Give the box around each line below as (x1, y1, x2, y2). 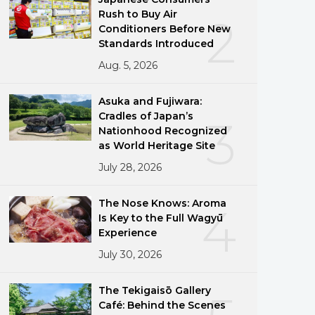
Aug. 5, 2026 (98, 58, 158, 72)
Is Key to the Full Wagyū (98, 211, 224, 224)
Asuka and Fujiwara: (98, 94, 202, 108)
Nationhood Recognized (98, 124, 228, 137)
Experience (98, 226, 157, 239)
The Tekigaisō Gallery (98, 283, 212, 297)
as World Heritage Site (98, 139, 216, 152)
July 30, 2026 (98, 247, 162, 261)
